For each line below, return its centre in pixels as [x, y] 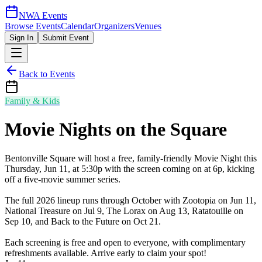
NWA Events [43, 15]
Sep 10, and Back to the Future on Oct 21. [83, 221]
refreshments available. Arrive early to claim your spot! [106, 253]
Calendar [77, 26]
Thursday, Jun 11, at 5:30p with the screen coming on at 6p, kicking [130, 168]
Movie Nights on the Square [116, 130]
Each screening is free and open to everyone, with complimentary [125, 242]
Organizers [114, 26]
